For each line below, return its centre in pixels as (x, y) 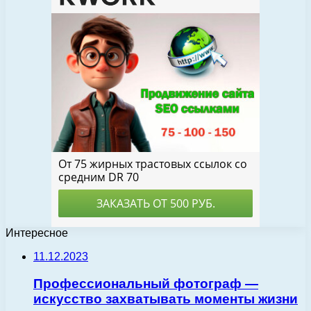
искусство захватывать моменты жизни (166, 299)
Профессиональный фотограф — (146, 284)
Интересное (37, 233)
